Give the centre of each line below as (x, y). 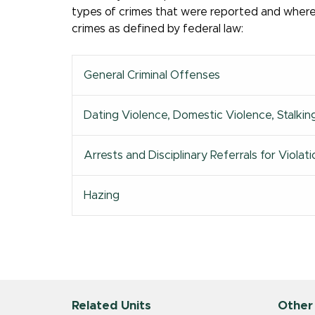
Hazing (102, 195)
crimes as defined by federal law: (157, 29)
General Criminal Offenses (152, 75)
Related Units (111, 306)
